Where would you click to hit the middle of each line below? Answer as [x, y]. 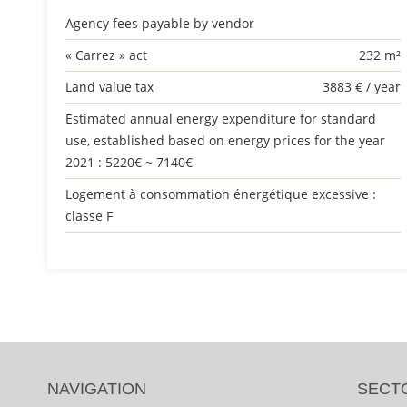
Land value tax [109, 87]
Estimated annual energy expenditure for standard [221, 119]
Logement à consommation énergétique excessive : [221, 194]
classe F [89, 216]
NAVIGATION [97, 389]
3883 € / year [362, 87]
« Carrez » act [106, 55]
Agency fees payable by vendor [160, 23]
